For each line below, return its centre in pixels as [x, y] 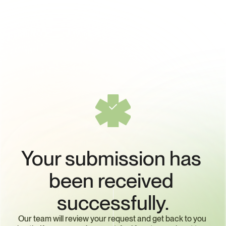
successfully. [113, 203]
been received [111, 180]
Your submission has [111, 158]
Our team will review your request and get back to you [112, 218]
